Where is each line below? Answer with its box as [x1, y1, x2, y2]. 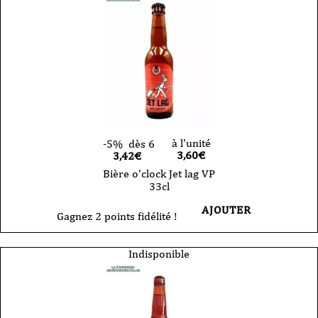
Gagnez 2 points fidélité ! [57, 209, 177, 223]
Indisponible [128, 246, 190, 261]
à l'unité [171, 136, 211, 150]
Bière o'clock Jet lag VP [103, 166, 215, 180]
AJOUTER [202, 202, 251, 216]
